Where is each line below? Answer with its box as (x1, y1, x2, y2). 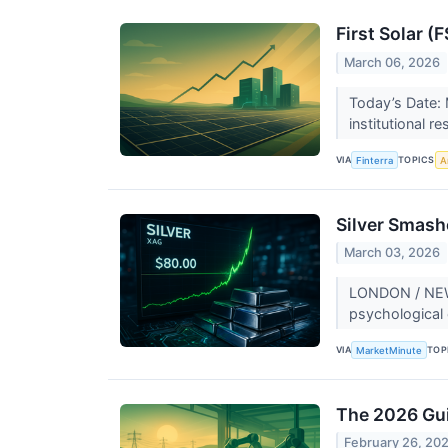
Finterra (356, 154, 394, 166)
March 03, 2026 (344, 244, 441, 260)
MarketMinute (356, 344, 423, 356)
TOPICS (398, 154, 435, 166)
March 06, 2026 (344, 54, 441, 70)
